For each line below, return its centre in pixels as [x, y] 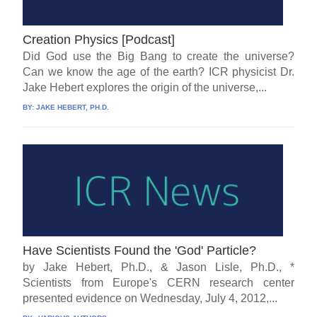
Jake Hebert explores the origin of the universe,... [145, 88]
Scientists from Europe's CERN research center [158, 283]
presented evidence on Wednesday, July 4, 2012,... [150, 299]
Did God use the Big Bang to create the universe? [158, 57]
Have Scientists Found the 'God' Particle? [140, 251]
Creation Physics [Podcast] [99, 40]
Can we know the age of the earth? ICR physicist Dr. [158, 72]
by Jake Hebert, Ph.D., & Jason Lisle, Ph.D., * [158, 267]
